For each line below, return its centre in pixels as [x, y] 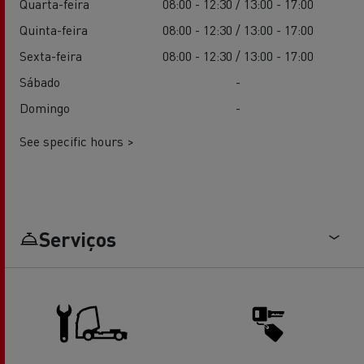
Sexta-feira [51, 56]
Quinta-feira [54, 30]
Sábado [40, 82]
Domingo [45, 108]
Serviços [78, 239]
